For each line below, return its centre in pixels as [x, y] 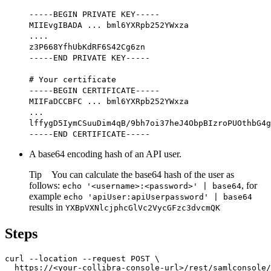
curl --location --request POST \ [82, 259]
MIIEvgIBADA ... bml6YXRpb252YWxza [109, 25]
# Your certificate [73, 80]
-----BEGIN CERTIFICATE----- [94, 91]
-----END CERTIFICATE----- [90, 134]
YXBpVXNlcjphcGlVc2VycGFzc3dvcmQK [143, 208]
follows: [46, 186]
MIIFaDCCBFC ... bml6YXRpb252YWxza [109, 102]
